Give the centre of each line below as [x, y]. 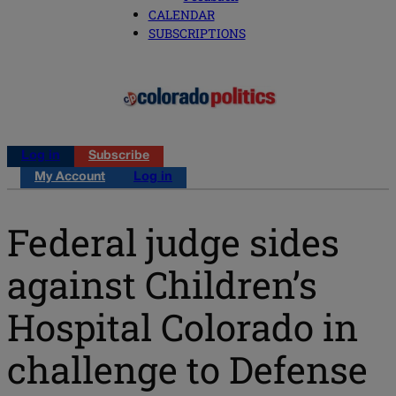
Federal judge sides [173, 241]
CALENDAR [181, 15]
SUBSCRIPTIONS [197, 34]
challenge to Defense [187, 369]
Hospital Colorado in [183, 326]
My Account [70, 178]
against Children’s [162, 284]
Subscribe [119, 156]
